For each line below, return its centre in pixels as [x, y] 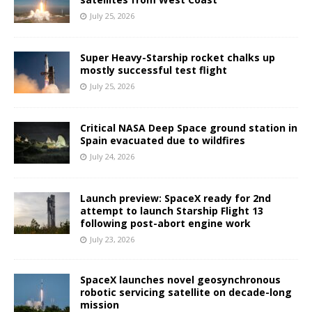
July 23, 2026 [112, 239]
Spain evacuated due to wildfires [163, 140]
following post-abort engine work [165, 223]
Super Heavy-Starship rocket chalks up [178, 57]
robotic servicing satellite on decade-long [186, 292]
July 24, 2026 [112, 156]
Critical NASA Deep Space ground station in [189, 127]
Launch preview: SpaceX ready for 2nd [175, 198]
